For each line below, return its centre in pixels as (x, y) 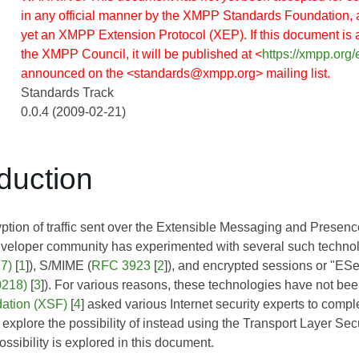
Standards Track (67, 93)
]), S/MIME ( (58, 265)
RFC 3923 (121, 265)
